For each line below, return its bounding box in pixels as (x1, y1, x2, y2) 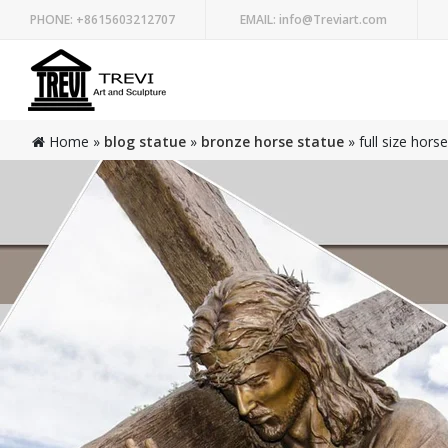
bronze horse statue (201, 132, 344, 151)
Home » (45, 132, 104, 151)
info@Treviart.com (276, 10, 387, 28)
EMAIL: (240, 10, 276, 28)
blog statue (104, 132, 186, 151)
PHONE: (30, 10, 73, 28)
